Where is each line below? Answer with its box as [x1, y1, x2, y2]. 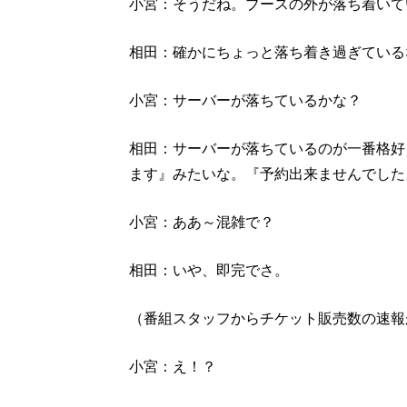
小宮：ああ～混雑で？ [129, 214, 274, 230]
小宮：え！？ [129, 359, 216, 374]
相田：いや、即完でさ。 [129, 263, 289, 278]
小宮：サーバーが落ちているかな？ [129, 93, 362, 108]
